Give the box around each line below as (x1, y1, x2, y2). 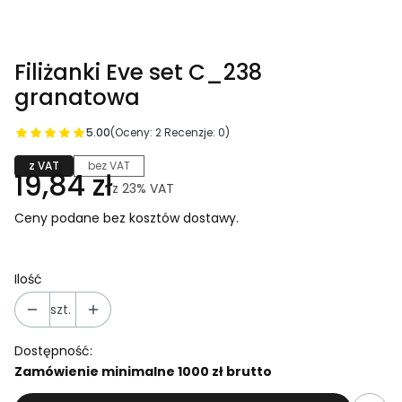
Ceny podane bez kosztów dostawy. (14, 209, 239, 228)
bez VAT (88, 158, 130, 174)
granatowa (14, 82, 140, 114)
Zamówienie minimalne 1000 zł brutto (14, 363, 272, 381)
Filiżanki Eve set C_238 (14, 57, 262, 89)
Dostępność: (14, 342, 92, 361)
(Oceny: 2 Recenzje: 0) (110, 125, 230, 141)
